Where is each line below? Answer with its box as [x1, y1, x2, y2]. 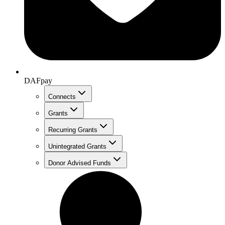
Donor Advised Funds [48, 159, 111, 167]
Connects [48, 92, 76, 100]
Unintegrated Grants [48, 142, 106, 150]
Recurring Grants [48, 126, 97, 134]
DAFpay [24, 76, 52, 85]
